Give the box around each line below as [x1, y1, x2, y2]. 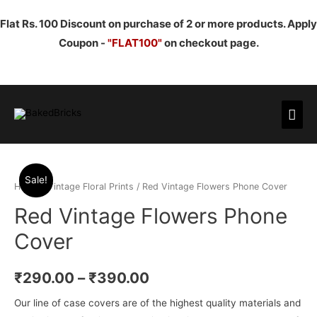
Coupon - [58, 36, 108, 50]
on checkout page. [161, 36, 259, 50]
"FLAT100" [107, 36, 162, 50]
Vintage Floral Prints [47, 180, 134, 192]
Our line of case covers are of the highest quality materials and [14, 297, 301, 309]
